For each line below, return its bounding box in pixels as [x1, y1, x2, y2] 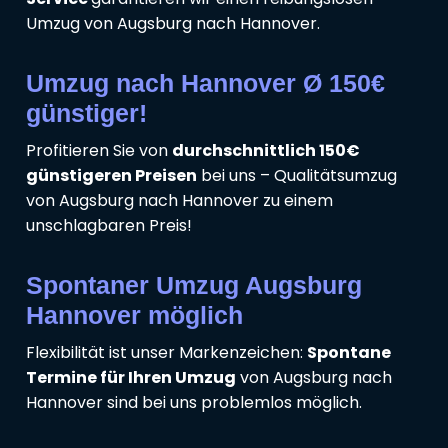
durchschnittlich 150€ [172, 138, 360, 162]
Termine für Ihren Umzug [26, 365, 236, 389]
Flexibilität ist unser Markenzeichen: [26, 340, 307, 364]
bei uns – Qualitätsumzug [197, 163, 397, 187]
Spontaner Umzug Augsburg [26, 270, 362, 299]
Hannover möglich [26, 300, 243, 329]
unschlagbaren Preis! [26, 213, 192, 237]
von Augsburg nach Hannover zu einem [26, 188, 333, 212]
